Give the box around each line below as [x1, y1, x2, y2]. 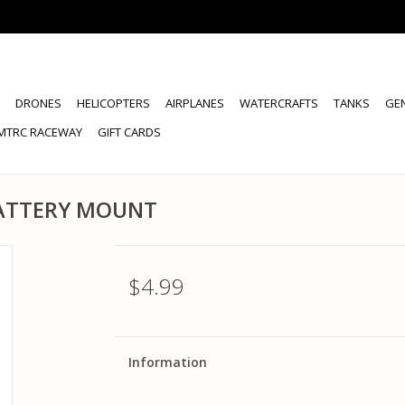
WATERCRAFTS [240, 95, 318, 111]
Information [127, 353, 207, 371]
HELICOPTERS [77, 95, 150, 111]
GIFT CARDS [98, 124, 161, 140]
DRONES [15, 95, 61, 111]
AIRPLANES [165, 95, 224, 111]
